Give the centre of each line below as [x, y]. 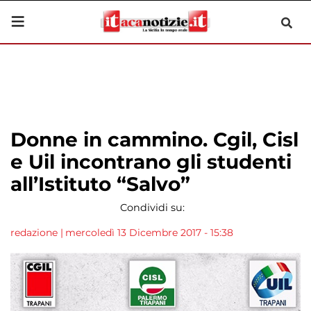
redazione [34, 233]
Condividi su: [152, 208]
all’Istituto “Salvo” [100, 184]
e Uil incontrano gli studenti [151, 162]
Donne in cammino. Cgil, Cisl [154, 140]
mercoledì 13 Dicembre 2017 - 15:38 [149, 233]
